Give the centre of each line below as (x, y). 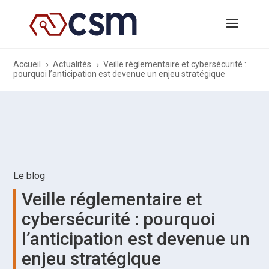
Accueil (27, 64)
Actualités (72, 64)
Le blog (29, 176)
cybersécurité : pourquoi (119, 219)
